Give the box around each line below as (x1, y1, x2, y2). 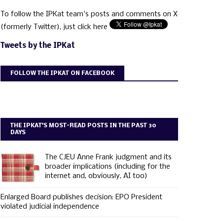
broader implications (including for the (45, 163, 170, 171)
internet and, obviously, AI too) (45, 172, 147, 180)
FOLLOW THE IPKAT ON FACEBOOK (10, 71, 114, 76)
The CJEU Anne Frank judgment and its (45, 153, 172, 161)
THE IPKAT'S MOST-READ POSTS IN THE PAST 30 (10, 123, 156, 129)
